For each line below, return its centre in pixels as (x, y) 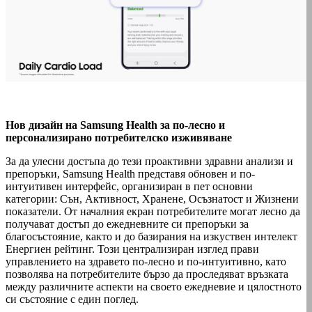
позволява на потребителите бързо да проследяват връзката (147, 274)
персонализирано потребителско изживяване (119, 137)
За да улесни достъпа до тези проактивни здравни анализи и (149, 161)
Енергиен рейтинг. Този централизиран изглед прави (132, 249)
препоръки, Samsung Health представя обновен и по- (130, 173)
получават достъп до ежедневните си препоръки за (127, 224)
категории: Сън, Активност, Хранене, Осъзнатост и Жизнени (152, 198)
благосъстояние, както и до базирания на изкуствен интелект (151, 236)
